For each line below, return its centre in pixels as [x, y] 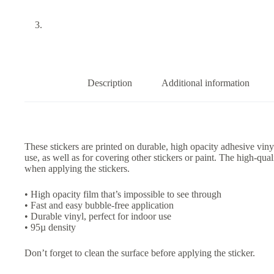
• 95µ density [50, 227]
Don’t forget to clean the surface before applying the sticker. [140, 253]
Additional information [206, 83]
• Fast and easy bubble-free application [99, 205]
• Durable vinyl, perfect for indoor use [98, 216]
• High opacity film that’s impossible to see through [123, 194]
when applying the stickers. [77, 168]
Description [110, 83]
